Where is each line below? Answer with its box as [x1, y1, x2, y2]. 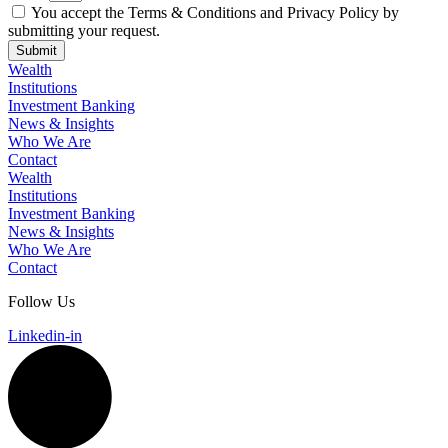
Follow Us [8, 293, 75, 310]
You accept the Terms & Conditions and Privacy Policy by [31, 4, 399, 21]
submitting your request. [8, 22, 160, 39]
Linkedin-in [8, 327, 82, 344]
